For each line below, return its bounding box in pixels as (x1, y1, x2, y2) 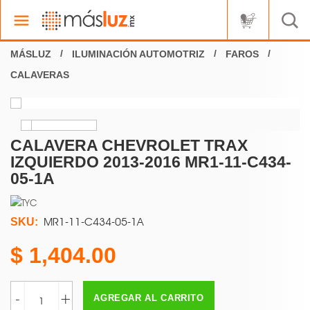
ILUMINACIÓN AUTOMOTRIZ (72, 49, 205, 60)
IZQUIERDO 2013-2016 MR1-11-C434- (10, 154, 291, 171)
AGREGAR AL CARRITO (93, 293, 204, 304)
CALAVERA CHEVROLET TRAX (10, 137, 248, 154)
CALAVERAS (10, 70, 69, 80)
